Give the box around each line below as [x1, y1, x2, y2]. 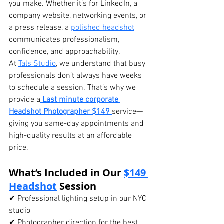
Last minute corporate [42, 95, 120, 105]
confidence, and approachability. [9, 47, 120, 57]
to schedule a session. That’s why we [9, 83, 138, 93]
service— [112, 107, 143, 117]
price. [9, 143, 28, 153]
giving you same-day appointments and [9, 119, 146, 129]
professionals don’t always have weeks [9, 71, 144, 81]
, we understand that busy [56, 59, 147, 69]
